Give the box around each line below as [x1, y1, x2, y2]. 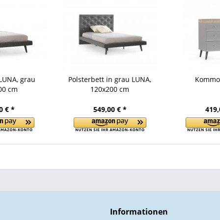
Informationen [110, 206, 168, 217]
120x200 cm [90, 84, 130, 94]
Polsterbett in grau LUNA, [68, 75, 152, 84]
